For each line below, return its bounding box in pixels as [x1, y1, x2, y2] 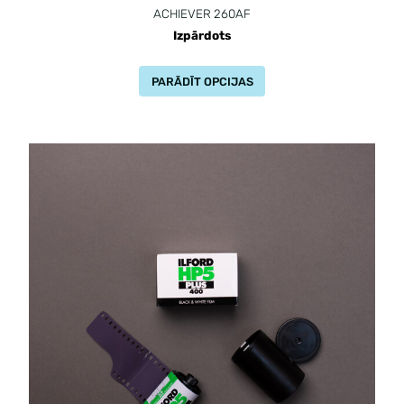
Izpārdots [173, 27, 231, 42]
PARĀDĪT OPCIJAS [151, 74, 253, 88]
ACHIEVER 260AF [153, 5, 251, 21]
